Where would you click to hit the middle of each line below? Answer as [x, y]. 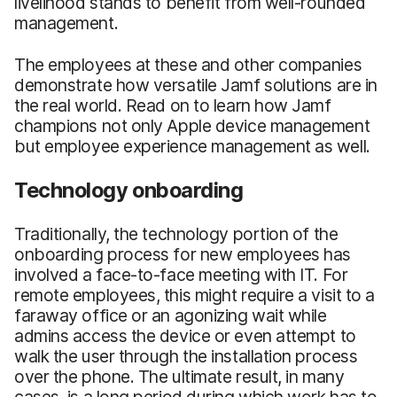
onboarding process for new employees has [183, 254]
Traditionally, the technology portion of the [176, 234]
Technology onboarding [129, 190]
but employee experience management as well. [192, 146]
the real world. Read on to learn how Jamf [173, 105]
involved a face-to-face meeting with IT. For [181, 274]
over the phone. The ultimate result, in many [179, 376]
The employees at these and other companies [188, 64]
